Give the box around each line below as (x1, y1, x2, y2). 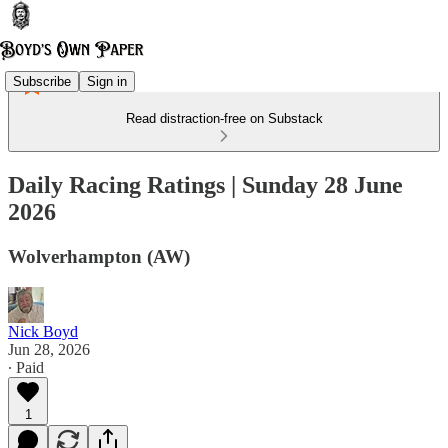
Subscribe (13, 73, 71, 89)
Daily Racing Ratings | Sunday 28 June (8, 171, 403, 198)
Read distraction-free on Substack (125, 111, 323, 126)
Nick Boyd (8, 322, 78, 340)
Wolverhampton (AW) (8, 245, 190, 267)
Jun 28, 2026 (8, 340, 90, 358)
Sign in (87, 73, 127, 89)
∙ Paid (8, 358, 44, 376)
